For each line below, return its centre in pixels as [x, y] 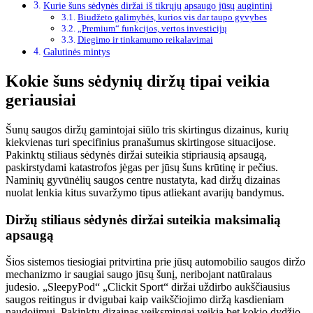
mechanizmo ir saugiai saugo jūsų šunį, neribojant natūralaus [139, 275]
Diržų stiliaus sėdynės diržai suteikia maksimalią [143, 219]
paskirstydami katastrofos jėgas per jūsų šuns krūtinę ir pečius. [142, 167]
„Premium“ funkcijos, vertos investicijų [152, 29]
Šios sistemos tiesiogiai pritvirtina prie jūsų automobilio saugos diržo [155, 262]
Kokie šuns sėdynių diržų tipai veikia [138, 81]
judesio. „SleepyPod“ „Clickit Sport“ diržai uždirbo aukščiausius [148, 287]
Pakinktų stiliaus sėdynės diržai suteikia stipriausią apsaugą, [136, 155]
